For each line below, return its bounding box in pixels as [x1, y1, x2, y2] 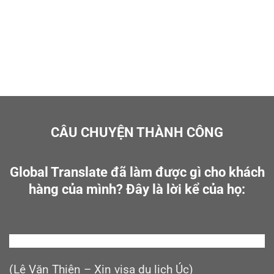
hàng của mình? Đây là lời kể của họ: [29, 180, 245, 197]
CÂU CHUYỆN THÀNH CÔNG [51, 124, 223, 140]
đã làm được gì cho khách [107, 163, 265, 180]
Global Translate [9, 163, 108, 180]
